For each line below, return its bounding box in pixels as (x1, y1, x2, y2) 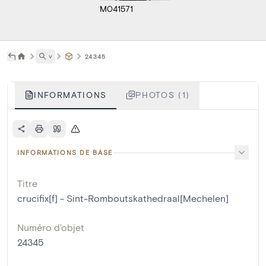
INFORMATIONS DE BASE (17, 148, 113, 157)
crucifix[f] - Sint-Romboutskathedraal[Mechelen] (17, 192, 229, 204)
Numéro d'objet (17, 221, 84, 233)
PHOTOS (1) (135, 90, 190, 100)
